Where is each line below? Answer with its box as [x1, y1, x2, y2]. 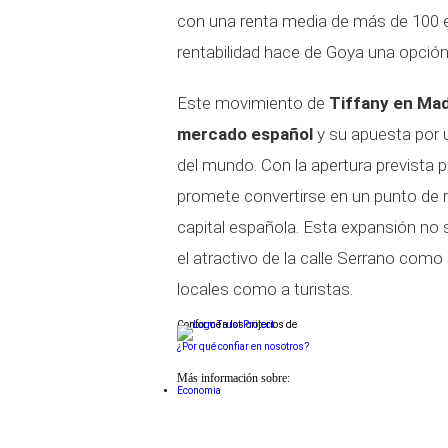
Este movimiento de [177, 93, 329, 113]
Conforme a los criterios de [177, 319, 297, 330]
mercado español [177, 124, 313, 144]
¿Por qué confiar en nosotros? [177, 341, 309, 352]
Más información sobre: [177, 372, 290, 385]
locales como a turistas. [177, 279, 353, 299]
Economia [177, 385, 221, 396]
